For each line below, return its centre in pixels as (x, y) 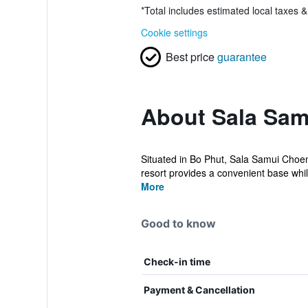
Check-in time (177, 262)
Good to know (178, 223)
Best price (190, 57)
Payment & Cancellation (199, 290)
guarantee (242, 57)
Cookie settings (174, 32)
